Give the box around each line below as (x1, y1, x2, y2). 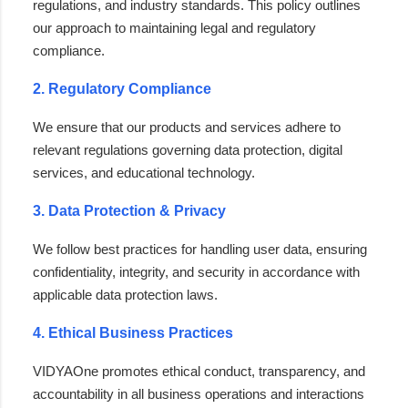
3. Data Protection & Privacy (33, 202, 226, 219)
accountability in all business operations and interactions (33, 385, 364, 402)
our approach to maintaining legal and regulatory (33, 19, 316, 36)
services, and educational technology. (33, 164, 255, 180)
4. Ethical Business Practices (33, 324, 233, 341)
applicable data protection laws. (33, 286, 218, 302)
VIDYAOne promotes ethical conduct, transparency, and (33, 362, 365, 379)
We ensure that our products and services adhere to (33, 118, 341, 135)
